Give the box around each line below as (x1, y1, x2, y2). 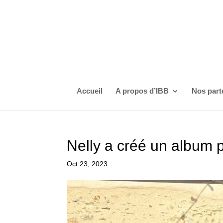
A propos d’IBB (115, 87, 169, 95)
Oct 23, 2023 (67, 160, 108, 168)
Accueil (76, 87, 103, 95)
